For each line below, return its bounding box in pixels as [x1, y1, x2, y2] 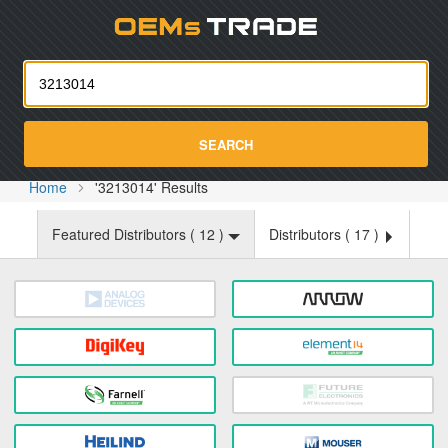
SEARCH [199, 134, 253, 154]
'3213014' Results [95, 177, 209, 197]
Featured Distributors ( [52, 224, 199, 244]
